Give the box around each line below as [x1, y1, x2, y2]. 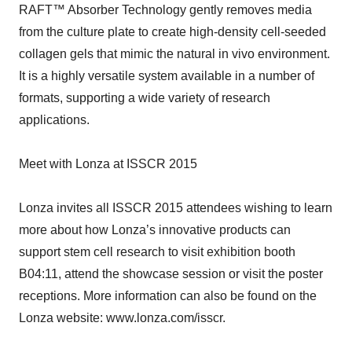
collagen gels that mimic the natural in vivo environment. [19, 47, 330, 60]
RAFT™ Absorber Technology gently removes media [19, 3, 312, 16]
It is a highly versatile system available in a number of [19, 69, 314, 82]
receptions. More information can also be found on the [19, 289, 317, 302]
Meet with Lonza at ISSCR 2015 [19, 157, 197, 170]
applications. [19, 113, 90, 126]
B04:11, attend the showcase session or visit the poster [19, 267, 323, 280]
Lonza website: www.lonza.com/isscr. [19, 311, 225, 324]
